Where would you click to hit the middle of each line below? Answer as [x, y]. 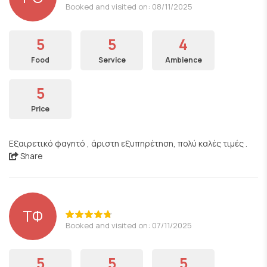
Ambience [183, 60]
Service [112, 60]
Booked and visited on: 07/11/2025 [129, 225]
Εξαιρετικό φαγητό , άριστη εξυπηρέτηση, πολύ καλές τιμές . [128, 143]
